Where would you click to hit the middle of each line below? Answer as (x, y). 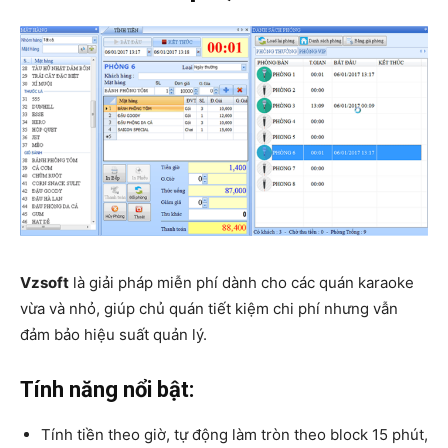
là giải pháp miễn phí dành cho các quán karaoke (241, 282)
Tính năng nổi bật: (107, 389)
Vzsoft (44, 282)
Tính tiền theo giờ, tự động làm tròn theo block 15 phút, (234, 434)
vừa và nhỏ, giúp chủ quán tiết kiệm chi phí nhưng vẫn (209, 308)
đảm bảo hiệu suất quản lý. (113, 334)
